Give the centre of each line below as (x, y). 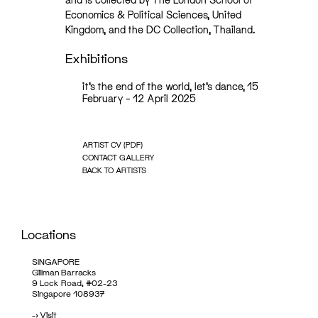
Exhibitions (97, 59)
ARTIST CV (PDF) (113, 145)
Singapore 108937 (68, 294)
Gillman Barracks (64, 273)
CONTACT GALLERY (119, 158)
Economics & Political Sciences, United (154, 15)
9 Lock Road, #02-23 (75, 283)
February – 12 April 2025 (139, 99)
